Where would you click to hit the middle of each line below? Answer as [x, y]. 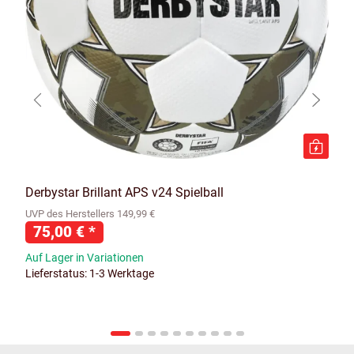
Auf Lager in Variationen [85, 258]
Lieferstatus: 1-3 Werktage [90, 274]
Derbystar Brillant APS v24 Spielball [124, 193]
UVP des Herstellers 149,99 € [90, 214]
